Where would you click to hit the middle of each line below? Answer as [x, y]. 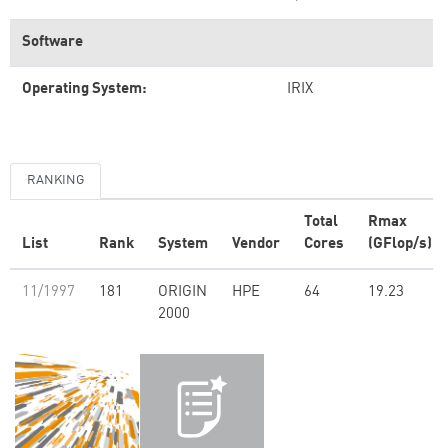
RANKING [55, 180]
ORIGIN [182, 292]
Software [52, 42]
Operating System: [84, 89]
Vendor [256, 244]
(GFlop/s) [400, 244]
